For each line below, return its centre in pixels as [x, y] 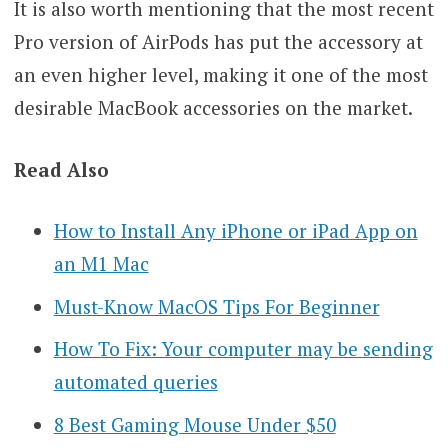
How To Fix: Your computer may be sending [243, 349]
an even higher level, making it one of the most [220, 75]
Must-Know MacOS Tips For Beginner [216, 306]
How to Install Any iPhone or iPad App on [235, 231]
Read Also [61, 169]
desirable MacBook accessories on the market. [213, 108]
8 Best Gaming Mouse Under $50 [194, 424]
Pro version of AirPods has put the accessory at [218, 42]
